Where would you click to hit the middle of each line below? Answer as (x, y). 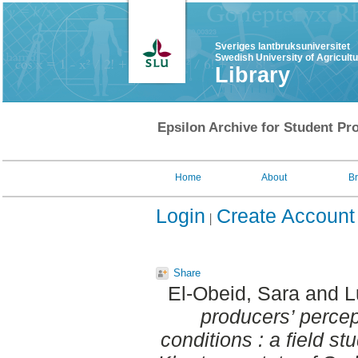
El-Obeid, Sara (233, 294)
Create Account (286, 216)
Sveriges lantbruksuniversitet (282, 46)
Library (253, 75)
